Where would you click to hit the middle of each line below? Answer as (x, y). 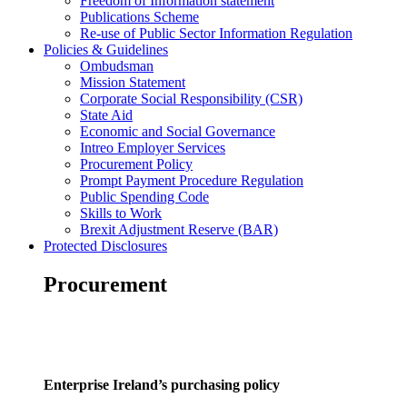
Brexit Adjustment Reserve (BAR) (179, 230)
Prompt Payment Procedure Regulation (192, 181)
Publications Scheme (139, 17)
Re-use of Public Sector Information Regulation (216, 34)
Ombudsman (117, 66)
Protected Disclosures (105, 246)
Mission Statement (133, 83)
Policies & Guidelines (106, 50)
